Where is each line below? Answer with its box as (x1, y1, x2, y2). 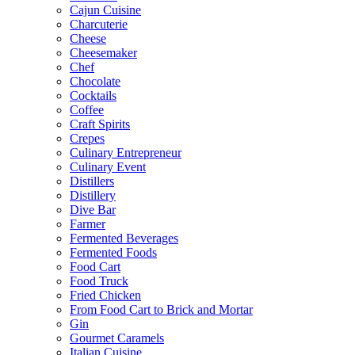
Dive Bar (70, 202, 116, 216)
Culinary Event (70, 159, 146, 174)
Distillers (70, 174, 114, 188)
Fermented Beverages (70, 231, 178, 245)
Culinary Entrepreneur (70, 145, 181, 159)
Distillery (70, 188, 116, 202)
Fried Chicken (70, 288, 141, 302)
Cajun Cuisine (70, 2, 141, 17)
